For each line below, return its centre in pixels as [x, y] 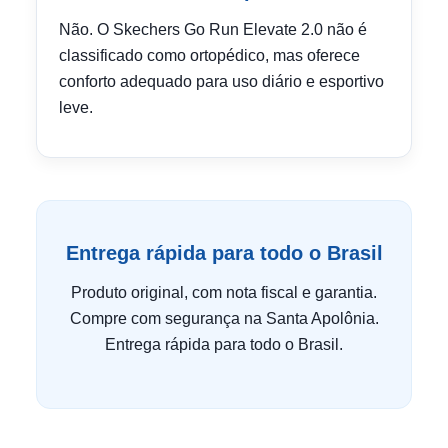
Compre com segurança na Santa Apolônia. [224, 318]
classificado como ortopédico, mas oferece [209, 55]
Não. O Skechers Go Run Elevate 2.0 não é [213, 29]
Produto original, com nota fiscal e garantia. [224, 292]
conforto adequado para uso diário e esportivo [221, 81]
